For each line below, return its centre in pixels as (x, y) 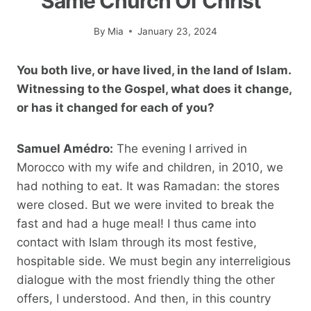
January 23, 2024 (178, 31)
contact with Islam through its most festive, (137, 242)
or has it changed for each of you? (116, 107)
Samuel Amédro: (65, 148)
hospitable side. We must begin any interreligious (154, 261)
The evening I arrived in (180, 148)
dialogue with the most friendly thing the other (146, 279)
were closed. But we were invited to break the (145, 204)
